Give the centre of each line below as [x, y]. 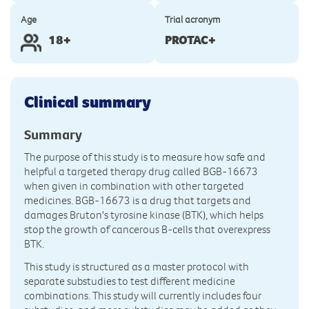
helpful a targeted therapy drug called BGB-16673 [141, 171]
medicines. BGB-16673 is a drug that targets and [138, 200]
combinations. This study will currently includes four [143, 296]
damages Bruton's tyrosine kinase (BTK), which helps [144, 215]
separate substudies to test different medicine [130, 281]
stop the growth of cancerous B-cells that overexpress [147, 229]
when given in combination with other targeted [134, 186]
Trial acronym [193, 20]
